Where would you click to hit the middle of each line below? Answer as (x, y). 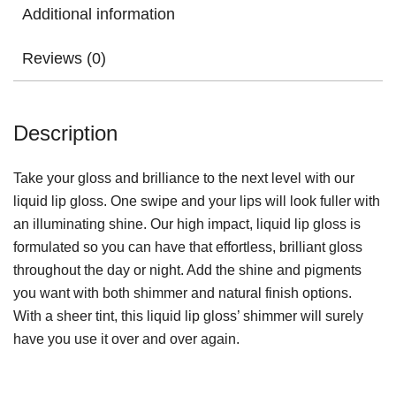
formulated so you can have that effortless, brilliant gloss (188, 247)
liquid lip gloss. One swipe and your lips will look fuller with (197, 201)
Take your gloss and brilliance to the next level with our (184, 178)
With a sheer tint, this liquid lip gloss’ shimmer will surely (188, 316)
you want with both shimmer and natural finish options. (183, 293)
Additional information (99, 14)
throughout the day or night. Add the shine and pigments (187, 270)
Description (65, 133)
